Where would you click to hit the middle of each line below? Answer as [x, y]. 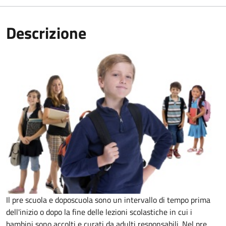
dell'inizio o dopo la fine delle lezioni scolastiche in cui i [99, 212]
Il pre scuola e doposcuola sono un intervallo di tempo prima [108, 200]
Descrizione [46, 33]
